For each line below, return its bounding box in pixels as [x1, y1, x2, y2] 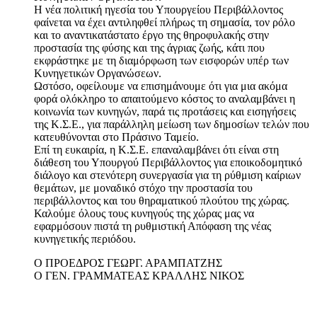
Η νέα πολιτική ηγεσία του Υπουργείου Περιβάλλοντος [34, 3, 283, 16]
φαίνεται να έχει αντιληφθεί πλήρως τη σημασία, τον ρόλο [34, 16, 295, 28]
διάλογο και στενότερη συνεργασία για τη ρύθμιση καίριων [34, 168, 301, 181]
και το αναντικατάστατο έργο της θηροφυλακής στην [34, 28, 269, 41]
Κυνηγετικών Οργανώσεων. [34, 67, 161, 79]
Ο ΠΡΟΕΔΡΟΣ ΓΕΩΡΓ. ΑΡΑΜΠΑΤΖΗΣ [34, 256, 222, 269]
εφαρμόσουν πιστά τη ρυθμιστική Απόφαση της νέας [34, 219, 271, 232]
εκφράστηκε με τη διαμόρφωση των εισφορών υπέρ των [34, 54, 289, 67]
